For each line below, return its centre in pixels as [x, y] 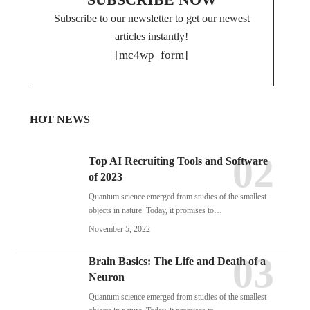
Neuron [106, 277]
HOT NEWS [60, 119]
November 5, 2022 [119, 229]
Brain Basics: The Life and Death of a [177, 261]
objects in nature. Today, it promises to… [155, 210]
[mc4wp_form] [152, 55]
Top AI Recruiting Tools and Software [178, 161]
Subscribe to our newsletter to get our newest [152, 18]
